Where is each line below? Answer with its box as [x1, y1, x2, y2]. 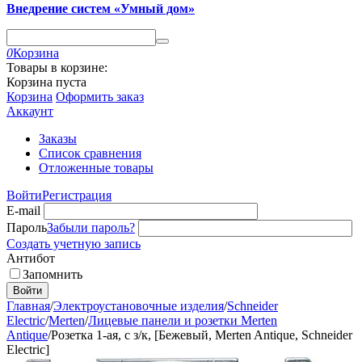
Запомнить [23, 267, 82, 281]
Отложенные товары [39, 161, 154, 175]
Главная [6, 299, 50, 313]
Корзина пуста [6, 75, 86, 89]
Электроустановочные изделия [53, 299, 224, 313]
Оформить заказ [56, 90, 144, 103]
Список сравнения [39, 146, 141, 160]
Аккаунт [6, 104, 53, 118]
